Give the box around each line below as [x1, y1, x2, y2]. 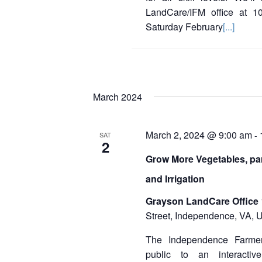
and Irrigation [146, 172, 205, 185]
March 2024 [93, 90, 142, 104]
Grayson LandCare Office [146, 194, 261, 208]
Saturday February [146, 20, 223, 33]
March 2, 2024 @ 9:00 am [146, 128, 252, 142]
